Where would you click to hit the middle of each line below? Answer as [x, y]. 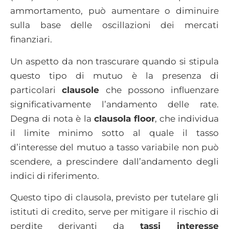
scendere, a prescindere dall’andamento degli [114, 161]
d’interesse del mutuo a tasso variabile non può [114, 147]
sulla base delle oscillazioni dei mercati [114, 25]
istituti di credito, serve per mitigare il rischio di [114, 212]
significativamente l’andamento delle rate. [114, 104]
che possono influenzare [159, 90]
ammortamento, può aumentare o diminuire [114, 11]
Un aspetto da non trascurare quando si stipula [114, 61]
